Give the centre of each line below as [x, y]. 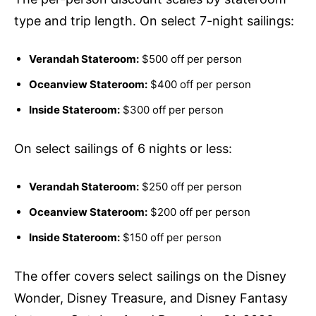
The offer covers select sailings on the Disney [150, 276]
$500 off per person [190, 59]
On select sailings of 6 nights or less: [123, 149]
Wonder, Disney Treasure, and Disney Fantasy [151, 298]
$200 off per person [199, 212]
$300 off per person [172, 110]
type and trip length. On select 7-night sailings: [154, 21]
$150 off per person [171, 238]
